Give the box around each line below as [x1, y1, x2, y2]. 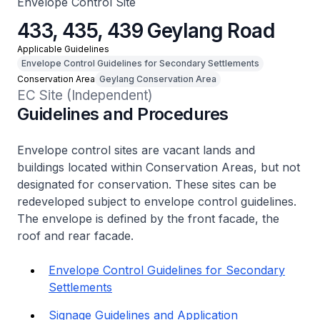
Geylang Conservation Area [99, 74, 216, 84]
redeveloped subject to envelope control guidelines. [17, 194, 296, 209]
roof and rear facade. [17, 229, 134, 243]
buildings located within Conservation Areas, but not [17, 160, 300, 174]
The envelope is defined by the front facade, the [17, 211, 279, 226]
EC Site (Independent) [17, 87, 153, 104]
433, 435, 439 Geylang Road [17, 19, 274, 43]
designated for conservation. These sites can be [17, 177, 276, 191]
